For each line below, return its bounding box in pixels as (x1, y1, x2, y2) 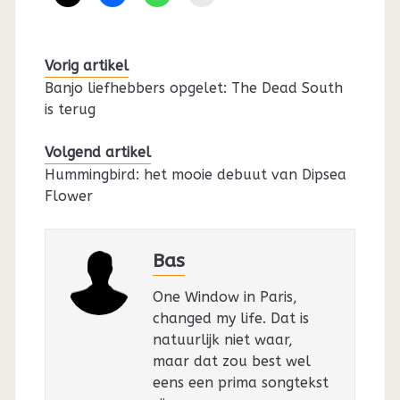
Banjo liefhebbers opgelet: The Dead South (44, 79, 343, 96)
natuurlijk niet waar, (152, 330, 293, 348)
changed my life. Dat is (152, 309, 309, 327)
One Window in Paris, (152, 287, 297, 305)
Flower (44, 187, 93, 204)
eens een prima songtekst (152, 373, 329, 391)
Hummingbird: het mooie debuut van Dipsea (44, 165, 346, 183)
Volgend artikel (44, 143, 151, 161)
